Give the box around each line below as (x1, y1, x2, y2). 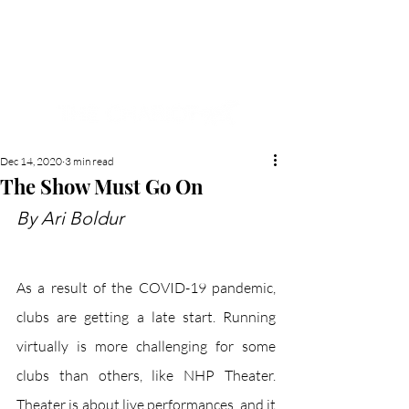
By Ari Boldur (16, 207, 124, 229)
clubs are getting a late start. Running (16, 308, 276, 326)
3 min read (65, 154, 114, 168)
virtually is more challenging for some (16, 337, 276, 355)
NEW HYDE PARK (49, 14, 243, 31)
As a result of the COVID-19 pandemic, (16, 278, 276, 297)
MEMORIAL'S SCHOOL (22, 41, 270, 58)
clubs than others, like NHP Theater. (16, 366, 276, 384)
